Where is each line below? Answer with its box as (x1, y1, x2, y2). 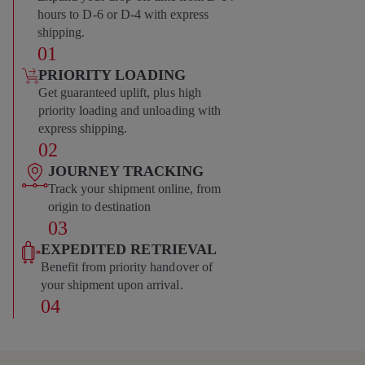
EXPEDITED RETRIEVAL (40, 240, 218, 257)
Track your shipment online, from (48, 181, 222, 196)
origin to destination (48, 199, 151, 213)
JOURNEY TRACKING (48, 162, 204, 179)
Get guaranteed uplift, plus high (37, 85, 201, 99)
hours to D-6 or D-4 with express (37, 7, 209, 21)
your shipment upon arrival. (40, 277, 183, 292)
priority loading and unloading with (37, 103, 221, 117)
